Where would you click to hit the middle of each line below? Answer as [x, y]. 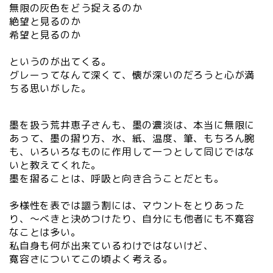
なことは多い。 [45, 232]
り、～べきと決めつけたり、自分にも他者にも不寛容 [132, 218]
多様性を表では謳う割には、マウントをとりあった [127, 205]
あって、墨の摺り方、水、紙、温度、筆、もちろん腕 [132, 138]
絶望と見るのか [45, 21]
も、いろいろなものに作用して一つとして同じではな [132, 151]
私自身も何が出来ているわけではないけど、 [112, 245]
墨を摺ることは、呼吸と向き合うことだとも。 [117, 178]
